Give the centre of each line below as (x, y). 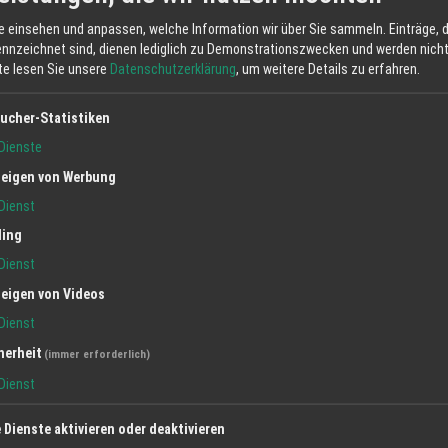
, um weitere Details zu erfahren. (328, 68)
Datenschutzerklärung (173, 68)
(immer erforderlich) (97, 354)
